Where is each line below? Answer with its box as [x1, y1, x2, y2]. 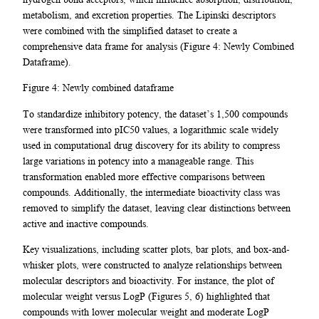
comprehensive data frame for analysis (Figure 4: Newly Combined [23, 40, 294, 52]
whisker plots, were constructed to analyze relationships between [23, 258, 282, 271]
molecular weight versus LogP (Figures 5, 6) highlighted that [23, 290, 270, 302]
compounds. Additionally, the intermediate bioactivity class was [23, 186, 280, 198]
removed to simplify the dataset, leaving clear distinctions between [23, 202, 291, 214]
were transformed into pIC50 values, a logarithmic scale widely [23, 123, 278, 135]
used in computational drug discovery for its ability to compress [23, 139, 280, 151]
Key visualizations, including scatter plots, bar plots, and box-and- [23, 243, 290, 255]
